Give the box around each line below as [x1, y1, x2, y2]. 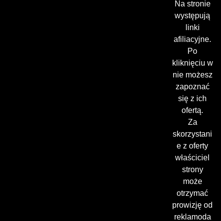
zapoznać [175, 82, 210, 91]
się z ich [178, 94, 207, 103]
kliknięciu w [172, 59, 213, 68]
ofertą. [182, 106, 204, 115]
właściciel [175, 153, 210, 162]
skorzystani [173, 130, 213, 139]
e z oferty [177, 142, 209, 150]
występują [175, 11, 211, 20]
